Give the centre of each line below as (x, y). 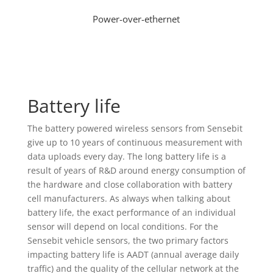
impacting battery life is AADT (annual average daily (133, 255)
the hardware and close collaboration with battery (129, 185)
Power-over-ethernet (136, 19)
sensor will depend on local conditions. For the (122, 227)
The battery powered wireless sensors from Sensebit (135, 129)
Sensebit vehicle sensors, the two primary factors (128, 241)
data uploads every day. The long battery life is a (126, 157)
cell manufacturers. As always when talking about (129, 199)
